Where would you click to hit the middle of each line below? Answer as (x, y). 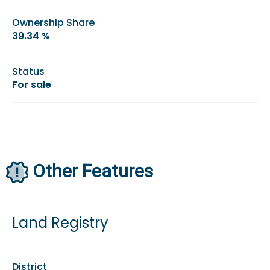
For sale (32, 84)
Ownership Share (53, 22)
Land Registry (60, 223)
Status (28, 71)
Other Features (93, 171)
